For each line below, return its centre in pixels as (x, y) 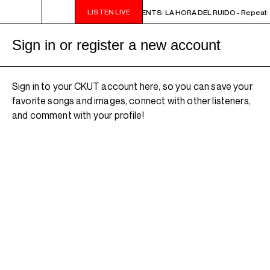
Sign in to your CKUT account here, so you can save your (132, 86)
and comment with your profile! (78, 115)
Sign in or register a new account (116, 45)
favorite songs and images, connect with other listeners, (131, 101)
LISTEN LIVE (109, 12)
